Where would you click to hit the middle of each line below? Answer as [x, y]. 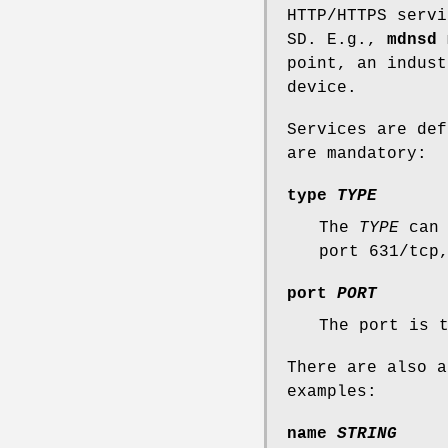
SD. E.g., [337, 39]
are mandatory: [357, 153]
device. [322, 87]
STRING [367, 433]
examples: [332, 391]
